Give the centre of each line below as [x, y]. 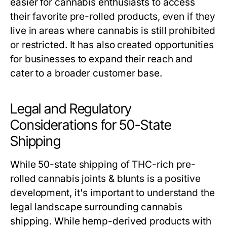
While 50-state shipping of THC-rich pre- [103, 165]
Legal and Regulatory [71, 109]
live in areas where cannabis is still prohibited [113, 31]
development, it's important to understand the [112, 193]
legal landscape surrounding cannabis [96, 207]
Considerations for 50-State [91, 125]
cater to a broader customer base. [86, 73]
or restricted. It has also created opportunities [112, 45]
